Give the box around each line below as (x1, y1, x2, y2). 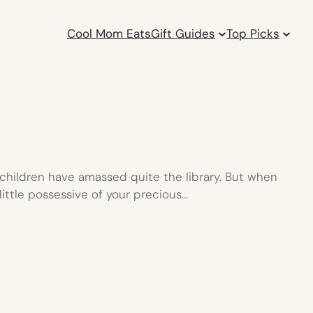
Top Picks (226, 25, 280, 41)
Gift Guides (151, 25, 216, 41)
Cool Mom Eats (67, 25, 152, 41)
